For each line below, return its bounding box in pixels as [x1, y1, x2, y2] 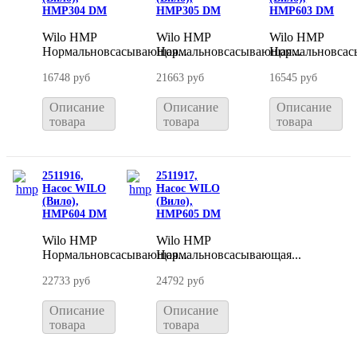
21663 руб [155, 71, 204, 84]
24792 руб [155, 274, 204, 287]
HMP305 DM [155, 4, 221, 17]
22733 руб [42, 274, 91, 287]
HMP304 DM [42, 4, 108, 17]
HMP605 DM [155, 207, 221, 220]
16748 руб [42, 71, 91, 84]
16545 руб [269, 71, 318, 84]
